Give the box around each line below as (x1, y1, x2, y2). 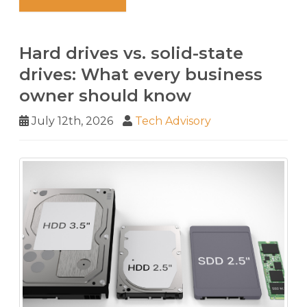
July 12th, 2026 (29, 114, 113, 127)
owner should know (19, 85, 191, 106)
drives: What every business (19, 64, 262, 84)
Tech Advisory (135, 114, 211, 127)
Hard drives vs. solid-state (19, 42, 243, 63)
